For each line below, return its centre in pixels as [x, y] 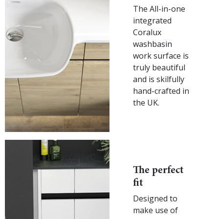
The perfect [158, 169]
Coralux [147, 32]
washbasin [153, 44]
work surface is [161, 55]
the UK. [146, 102]
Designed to [155, 198]
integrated [152, 20]
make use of [155, 210]
